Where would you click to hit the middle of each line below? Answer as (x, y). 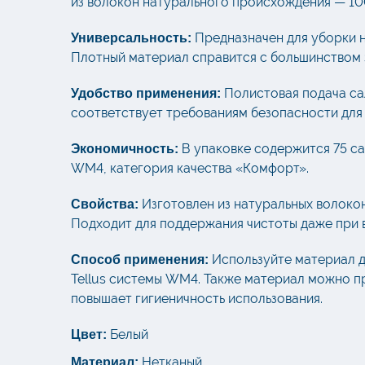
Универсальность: (131, 38)
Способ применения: (140, 260)
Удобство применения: (146, 94)
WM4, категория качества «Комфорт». (190, 169)
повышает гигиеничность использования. (197, 299)
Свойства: (105, 204)
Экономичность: (125, 149)
